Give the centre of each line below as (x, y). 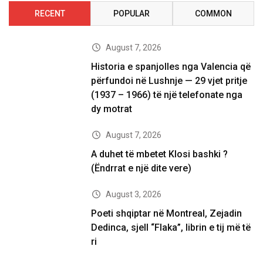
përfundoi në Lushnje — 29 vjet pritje (169, 80)
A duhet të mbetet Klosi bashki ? (160, 154)
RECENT (50, 13)
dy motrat (112, 109)
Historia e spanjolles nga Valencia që (171, 66)
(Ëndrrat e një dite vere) (141, 168)
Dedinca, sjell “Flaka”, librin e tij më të (171, 227)
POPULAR (131, 13)
